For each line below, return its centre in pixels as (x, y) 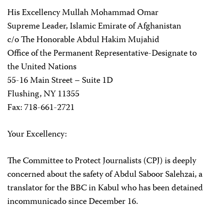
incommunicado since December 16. (73, 202)
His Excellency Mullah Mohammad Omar (83, 13)
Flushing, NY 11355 (43, 94)
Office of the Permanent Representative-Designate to (102, 54)
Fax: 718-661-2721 (41, 108)
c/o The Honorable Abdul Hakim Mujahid (83, 40)
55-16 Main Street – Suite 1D (60, 81)
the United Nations (42, 67)
